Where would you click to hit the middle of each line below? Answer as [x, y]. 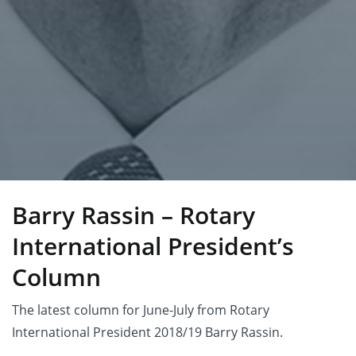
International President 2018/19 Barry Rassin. [147, 332]
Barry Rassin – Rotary [133, 215]
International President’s [153, 246]
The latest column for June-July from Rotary [141, 310]
